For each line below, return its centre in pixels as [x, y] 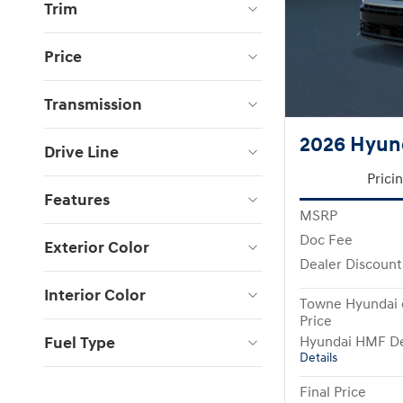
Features [77, 200]
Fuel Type [80, 343]
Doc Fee [326, 241]
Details [318, 358]
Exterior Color [97, 247]
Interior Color [95, 295]
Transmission [93, 104]
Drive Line [81, 152]
